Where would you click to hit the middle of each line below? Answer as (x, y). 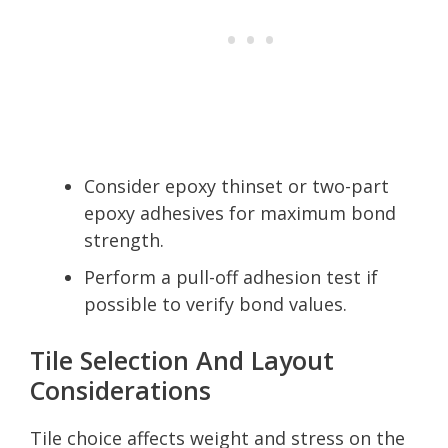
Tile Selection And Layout (182, 359)
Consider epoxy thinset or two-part (236, 185)
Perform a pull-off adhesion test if (231, 276)
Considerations (120, 389)
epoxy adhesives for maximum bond (240, 212)
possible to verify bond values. (215, 303)
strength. (124, 239)
